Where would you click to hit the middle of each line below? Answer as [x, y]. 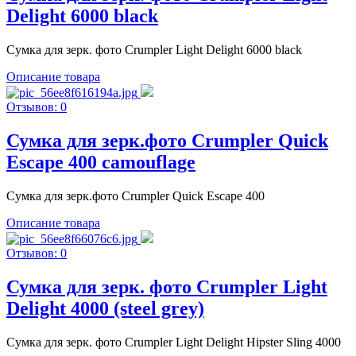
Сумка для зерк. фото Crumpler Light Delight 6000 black [154, 50]
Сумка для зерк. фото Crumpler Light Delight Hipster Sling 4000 [174, 342]
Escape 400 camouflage [101, 163]
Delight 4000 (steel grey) [105, 308]
